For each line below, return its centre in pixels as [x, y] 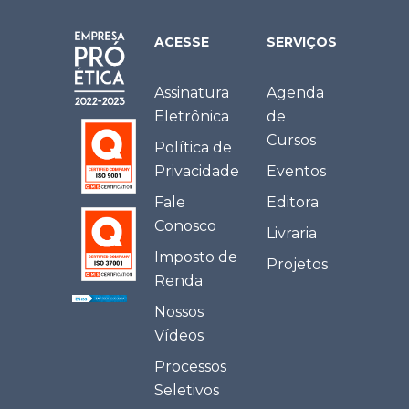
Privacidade [197, 171]
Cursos [291, 140]
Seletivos [187, 390]
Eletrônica [192, 116]
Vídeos [179, 335]
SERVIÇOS [302, 42]
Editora [293, 202]
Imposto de [196, 257]
